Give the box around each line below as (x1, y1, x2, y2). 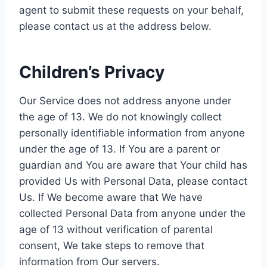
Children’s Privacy (19, 62, 164, 82)
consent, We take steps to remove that (19, 240, 204, 252)
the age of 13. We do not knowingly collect (19, 111, 222, 123)
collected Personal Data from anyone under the (19, 207, 246, 219)
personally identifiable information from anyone (19, 127, 245, 139)
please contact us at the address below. (19, 20, 212, 32)
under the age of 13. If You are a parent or (19, 143, 220, 155)
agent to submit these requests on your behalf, (19, 4, 244, 16)
